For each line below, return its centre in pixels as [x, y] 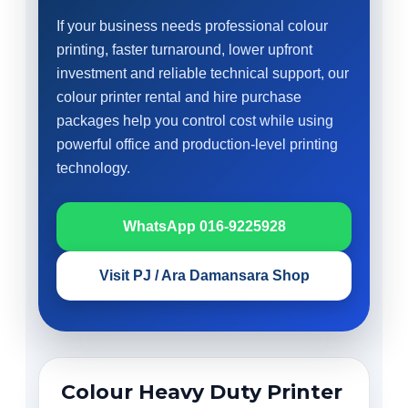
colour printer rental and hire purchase [179, 97]
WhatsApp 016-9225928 [204, 226]
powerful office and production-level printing [197, 144]
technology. [93, 168]
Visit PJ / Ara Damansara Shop [204, 275]
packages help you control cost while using [195, 121]
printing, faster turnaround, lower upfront [184, 50]
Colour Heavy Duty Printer [202, 392]
